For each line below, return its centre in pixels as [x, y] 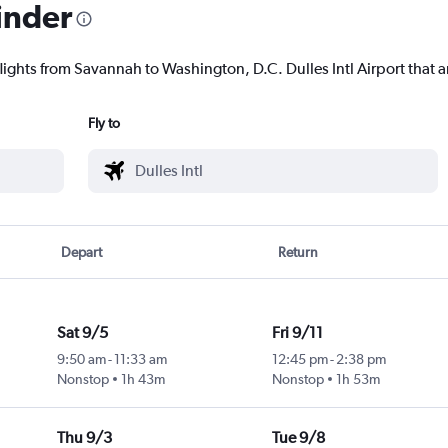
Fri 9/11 [297, 333]
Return [297, 252]
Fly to [104, 123]
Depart [82, 252]
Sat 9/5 [82, 333]
